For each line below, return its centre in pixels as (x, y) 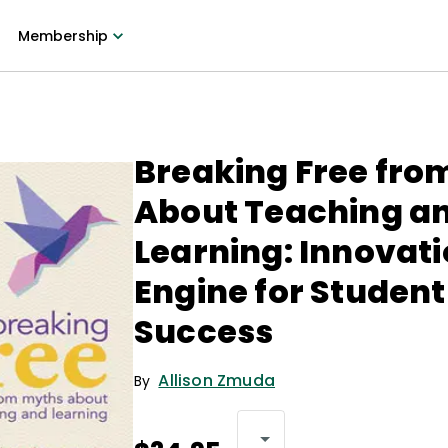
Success (204, 331)
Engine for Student (290, 291)
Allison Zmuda (217, 380)
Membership (62, 36)
